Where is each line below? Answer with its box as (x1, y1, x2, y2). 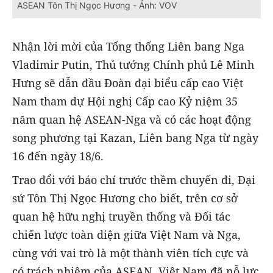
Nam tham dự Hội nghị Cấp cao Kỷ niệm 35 (12, 94, 238, 109)
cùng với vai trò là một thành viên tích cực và (12, 245, 249, 260)
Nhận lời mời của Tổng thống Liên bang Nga (12, 39, 244, 54)
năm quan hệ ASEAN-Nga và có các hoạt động (12, 112, 251, 127)
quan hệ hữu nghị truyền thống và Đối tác (12, 208, 230, 224)
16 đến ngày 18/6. (12, 149, 104, 164)
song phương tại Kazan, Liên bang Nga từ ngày (12, 130, 258, 146)
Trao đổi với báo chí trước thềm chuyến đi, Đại (12, 172, 255, 187)
